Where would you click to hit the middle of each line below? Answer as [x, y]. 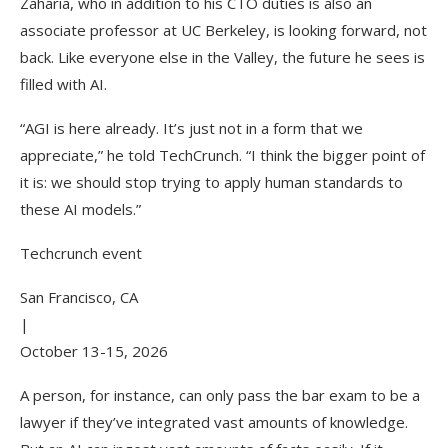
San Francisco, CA [79, 297]
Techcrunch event [81, 253]
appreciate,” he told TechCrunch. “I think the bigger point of [222, 155]
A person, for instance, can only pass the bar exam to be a [220, 395]
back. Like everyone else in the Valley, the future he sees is [222, 57]
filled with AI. [63, 84]
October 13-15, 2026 [94, 351]
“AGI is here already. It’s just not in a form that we [191, 128]
